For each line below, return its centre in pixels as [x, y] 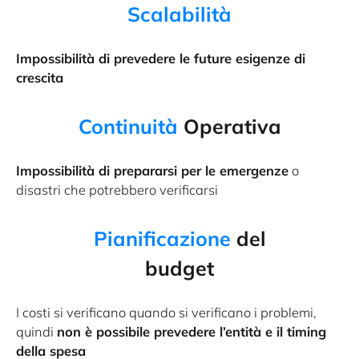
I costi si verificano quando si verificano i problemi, [166, 312]
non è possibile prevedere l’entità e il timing [192, 331]
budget [179, 268]
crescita [40, 77]
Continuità [128, 126]
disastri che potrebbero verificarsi [117, 189]
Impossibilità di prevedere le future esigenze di [161, 58]
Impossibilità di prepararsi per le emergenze [152, 170]
